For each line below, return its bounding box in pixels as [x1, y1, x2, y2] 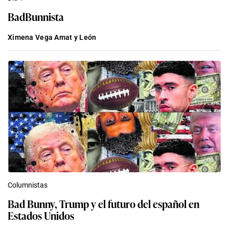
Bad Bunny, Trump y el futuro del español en [8, 196, 199, 212]
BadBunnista [8, 9, 64, 25]
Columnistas [8, 181, 48, 190]
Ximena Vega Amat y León [8, 33, 97, 42]
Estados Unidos [8, 208, 74, 223]
